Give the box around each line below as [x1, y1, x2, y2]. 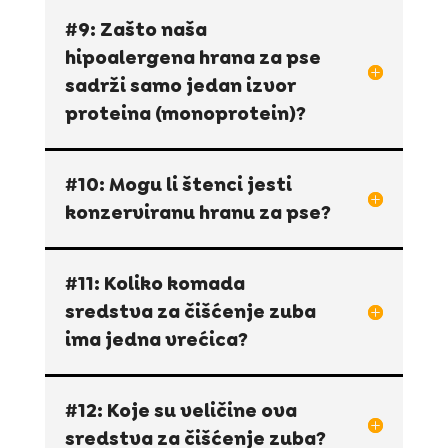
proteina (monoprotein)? [64, 100, 306, 126]
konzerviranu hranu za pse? [64, 199, 331, 225]
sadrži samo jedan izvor [64, 72, 296, 98]
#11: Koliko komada [64, 270, 245, 296]
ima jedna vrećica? [64, 326, 248, 352]
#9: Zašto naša [64, 16, 207, 42]
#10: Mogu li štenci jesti [64, 171, 292, 197]
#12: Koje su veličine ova [64, 397, 297, 423]
